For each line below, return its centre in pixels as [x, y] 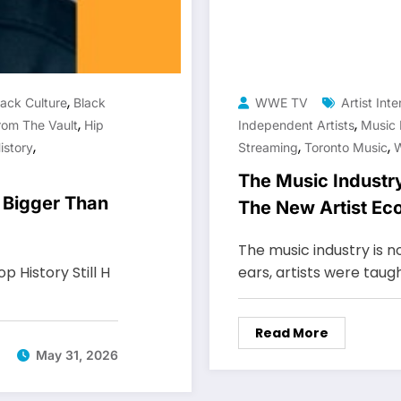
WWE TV [282, 102]
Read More [292, 333]
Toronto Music [346, 147]
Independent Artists [296, 124]
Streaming [268, 147]
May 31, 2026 [77, 355]
